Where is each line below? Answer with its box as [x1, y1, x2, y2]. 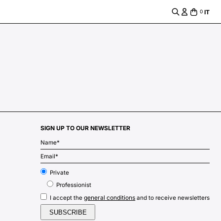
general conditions [84, 193, 136, 201]
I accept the [50, 194, 84, 201]
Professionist [56, 182, 92, 189]
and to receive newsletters [135, 194, 210, 201]
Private [50, 169, 70, 176]
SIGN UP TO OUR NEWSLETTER [40, 124, 131, 132]
